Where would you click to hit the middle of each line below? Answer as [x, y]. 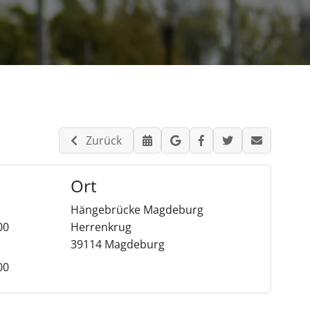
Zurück [100, 140]
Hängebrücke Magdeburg [137, 210]
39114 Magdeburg [118, 244]
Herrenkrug [101, 227]
